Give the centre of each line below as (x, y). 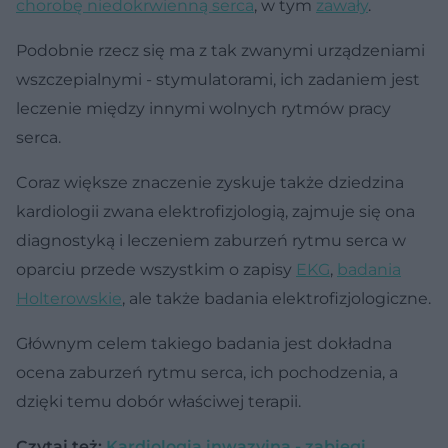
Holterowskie (69, 298)
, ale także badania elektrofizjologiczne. (276, 298)
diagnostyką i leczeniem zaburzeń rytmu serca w (211, 240)
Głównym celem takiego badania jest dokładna (204, 343)
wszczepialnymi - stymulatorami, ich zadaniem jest (218, 79)
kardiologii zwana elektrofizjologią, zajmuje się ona (215, 211)
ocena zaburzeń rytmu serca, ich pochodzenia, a (207, 372)
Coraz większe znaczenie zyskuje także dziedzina (210, 182)
